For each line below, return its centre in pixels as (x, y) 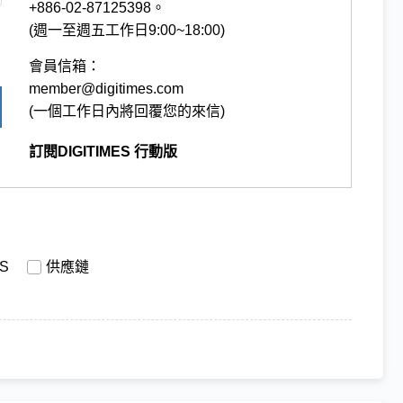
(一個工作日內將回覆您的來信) (127, 111)
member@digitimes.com (107, 88)
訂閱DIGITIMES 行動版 (103, 151)
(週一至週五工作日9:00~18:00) (127, 30)
